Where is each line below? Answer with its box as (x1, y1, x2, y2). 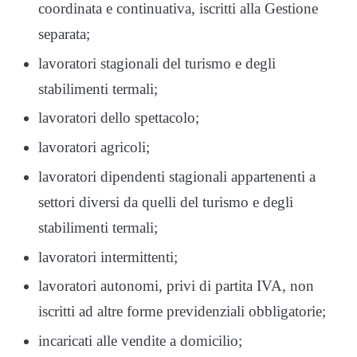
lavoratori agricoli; (38, 139, 150, 156)
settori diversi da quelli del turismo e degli (38, 193, 293, 210)
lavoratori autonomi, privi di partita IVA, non (38, 277, 314, 295)
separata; (38, 25, 90, 42)
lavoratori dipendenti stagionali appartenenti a (38, 167, 316, 185)
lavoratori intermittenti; (38, 248, 178, 265)
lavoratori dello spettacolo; (38, 109, 199, 127)
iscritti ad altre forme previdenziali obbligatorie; (38, 303, 326, 320)
